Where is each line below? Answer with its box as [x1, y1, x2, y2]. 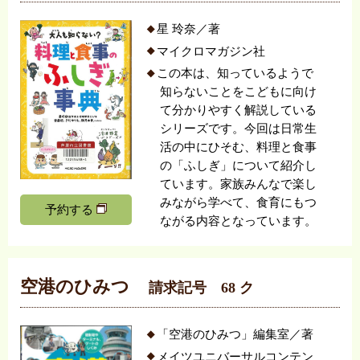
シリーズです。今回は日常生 [160, 122, 317, 136]
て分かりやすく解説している [160, 104, 317, 117]
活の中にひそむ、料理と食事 [160, 141, 317, 154]
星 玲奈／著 [156, 22, 220, 36]
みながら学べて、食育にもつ [160, 196, 317, 210]
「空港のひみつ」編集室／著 [156, 328, 313, 342]
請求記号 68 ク [148, 279, 254, 296]
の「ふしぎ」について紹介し [160, 159, 317, 173]
